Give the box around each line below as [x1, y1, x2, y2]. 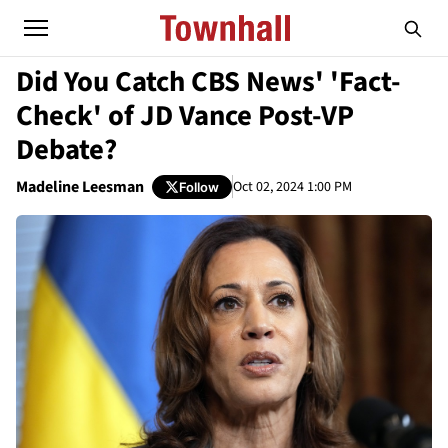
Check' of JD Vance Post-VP [16, 96, 354, 136]
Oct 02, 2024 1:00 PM [233, 176, 352, 197]
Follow [179, 178, 219, 195]
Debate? [16, 130, 117, 170]
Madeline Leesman [16, 176, 144, 198]
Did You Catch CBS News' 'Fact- [16, 62, 401, 102]
